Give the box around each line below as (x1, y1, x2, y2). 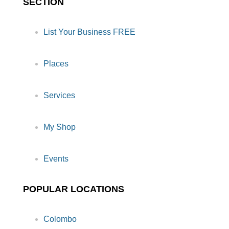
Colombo (43, 214, 77, 223)
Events (43, 154, 68, 163)
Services (43, 90, 75, 100)
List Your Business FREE (43, 27, 135, 36)
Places (43, 59, 68, 68)
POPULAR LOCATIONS (23, 184, 124, 194)
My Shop (43, 122, 76, 131)
